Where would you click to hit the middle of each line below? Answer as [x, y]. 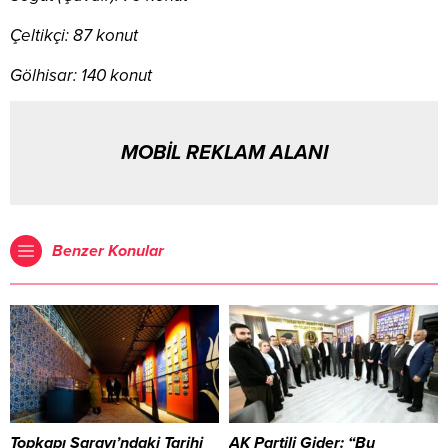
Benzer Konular [108, 251]
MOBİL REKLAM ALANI [224, 153]
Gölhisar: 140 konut [81, 76]
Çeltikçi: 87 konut [74, 36]
